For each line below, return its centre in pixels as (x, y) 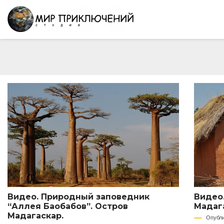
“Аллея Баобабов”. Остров (68, 206)
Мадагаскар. (35, 215)
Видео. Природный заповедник (78, 196)
